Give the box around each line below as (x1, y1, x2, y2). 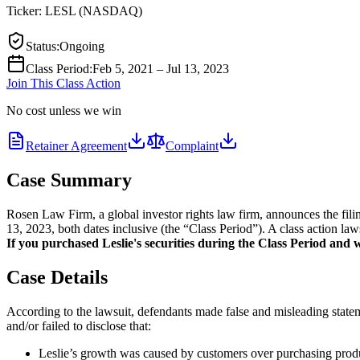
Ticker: (6, 3, 45, 18)
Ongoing (59, 39, 104, 53)
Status (26, 39, 56, 53)
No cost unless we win (6, 103, 121, 117)
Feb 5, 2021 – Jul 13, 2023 (92, 61, 229, 76)
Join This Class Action (6, 76, 121, 90)
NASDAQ (83, 3, 138, 18)
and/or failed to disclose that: (6, 318, 151, 333)
